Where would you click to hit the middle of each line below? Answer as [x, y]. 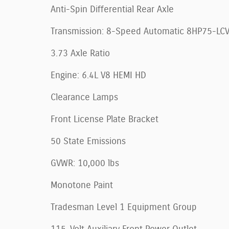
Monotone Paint [82, 185]
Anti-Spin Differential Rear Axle [112, 9]
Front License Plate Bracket [105, 119]
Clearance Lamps [84, 97]
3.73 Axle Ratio [80, 53]
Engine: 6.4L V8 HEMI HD [98, 75]
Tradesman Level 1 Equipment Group [124, 207]
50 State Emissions [88, 141]
